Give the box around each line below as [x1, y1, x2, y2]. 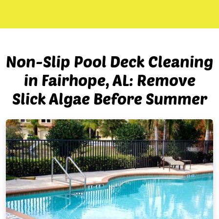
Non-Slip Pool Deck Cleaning [6, 52, 213, 70]
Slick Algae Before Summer [12, 89, 207, 108]
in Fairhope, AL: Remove [23, 70, 196, 89]
